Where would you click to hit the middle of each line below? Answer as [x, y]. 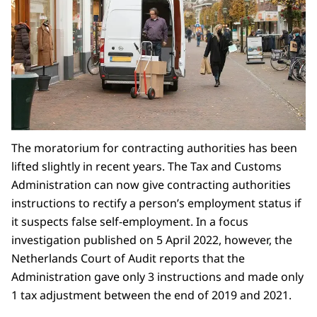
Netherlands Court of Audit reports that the [128, 259]
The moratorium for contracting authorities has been [154, 148]
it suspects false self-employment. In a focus [130, 222]
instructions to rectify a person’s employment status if [156, 203]
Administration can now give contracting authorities [151, 185]
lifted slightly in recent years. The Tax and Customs [146, 167]
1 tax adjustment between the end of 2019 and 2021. [151, 295]
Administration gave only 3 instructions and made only [157, 277]
